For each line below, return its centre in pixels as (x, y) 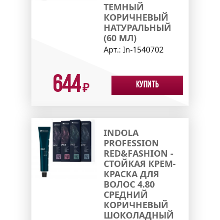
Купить (147, 85)
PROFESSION (131, 143)
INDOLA (121, 132)
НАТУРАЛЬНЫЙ (137, 27)
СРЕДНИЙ (125, 194)
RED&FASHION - (138, 153)
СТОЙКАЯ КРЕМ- (139, 163)
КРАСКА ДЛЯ (131, 174)
